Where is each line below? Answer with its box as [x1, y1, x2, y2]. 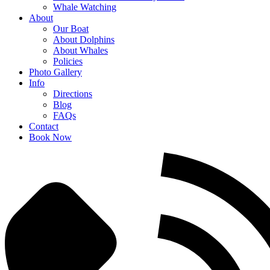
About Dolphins [53, 34, 115, 45]
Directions [53, 88, 92, 99]
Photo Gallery [29, 66, 82, 77]
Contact [29, 121, 58, 131]
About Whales [53, 45, 108, 55]
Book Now [29, 131, 72, 142]
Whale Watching [53, 1, 116, 12]
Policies [53, 55, 83, 66]
